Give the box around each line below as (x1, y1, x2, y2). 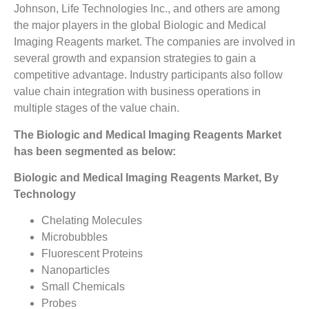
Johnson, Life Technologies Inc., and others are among (14, 3, 280, 15)
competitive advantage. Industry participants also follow (14, 69, 283, 81)
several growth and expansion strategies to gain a (14, 52, 256, 65)
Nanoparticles (41, 264, 110, 277)
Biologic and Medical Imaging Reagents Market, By (14, 172, 279, 184)
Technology (14, 188, 76, 201)
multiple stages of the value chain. (14, 102, 179, 114)
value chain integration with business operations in (14, 86, 261, 98)
